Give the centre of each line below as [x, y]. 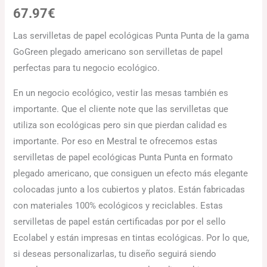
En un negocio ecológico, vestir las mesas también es [121, 93]
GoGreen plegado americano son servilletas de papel [118, 52]
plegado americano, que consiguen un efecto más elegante [131, 173]
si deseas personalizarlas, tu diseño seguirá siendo [115, 254]
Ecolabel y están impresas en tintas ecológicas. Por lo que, [131, 237]
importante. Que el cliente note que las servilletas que [121, 109]
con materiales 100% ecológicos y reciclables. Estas [118, 205]
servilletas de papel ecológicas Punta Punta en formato [123, 157]
